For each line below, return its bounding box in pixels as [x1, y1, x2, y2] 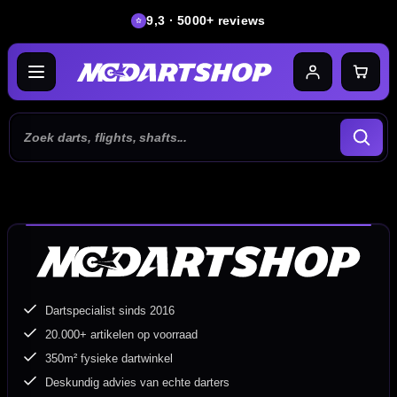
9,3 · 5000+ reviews [146, 13, 266, 27]
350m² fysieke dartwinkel [45, 352, 174, 365]
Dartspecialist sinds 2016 [45, 304, 175, 317]
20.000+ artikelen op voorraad [45, 328, 198, 341]
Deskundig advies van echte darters [45, 376, 230, 389]
